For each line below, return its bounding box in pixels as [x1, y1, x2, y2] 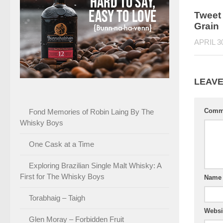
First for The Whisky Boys [20, 172, 105, 181]
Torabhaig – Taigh [29, 193, 85, 202]
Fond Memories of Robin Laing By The [29, 107, 154, 116]
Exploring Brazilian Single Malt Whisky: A [29, 161, 161, 170]
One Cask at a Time [29, 139, 94, 148]
